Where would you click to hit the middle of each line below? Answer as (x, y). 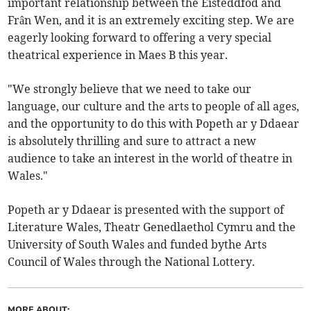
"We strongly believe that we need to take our (130, 89)
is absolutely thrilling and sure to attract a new (132, 141)
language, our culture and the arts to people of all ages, (154, 107)
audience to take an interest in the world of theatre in (150, 159)
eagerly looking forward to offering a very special (140, 38)
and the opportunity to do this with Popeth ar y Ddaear (154, 124)
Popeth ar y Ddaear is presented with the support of (146, 210)
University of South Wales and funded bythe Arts (137, 245)
